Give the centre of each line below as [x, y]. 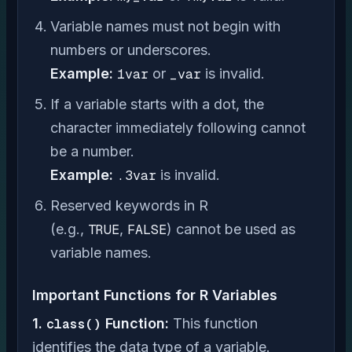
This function [215, 323]
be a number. [93, 151]
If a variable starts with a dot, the [158, 104]
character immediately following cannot [178, 127]
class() [74, 323]
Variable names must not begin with [166, 26]
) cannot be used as [231, 229]
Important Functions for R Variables [155, 295]
